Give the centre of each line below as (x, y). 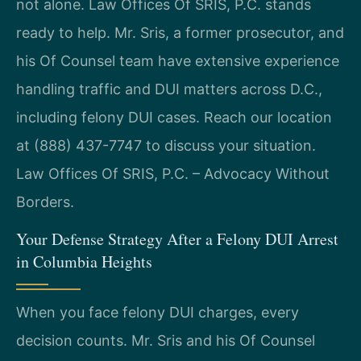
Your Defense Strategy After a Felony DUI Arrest (177, 239)
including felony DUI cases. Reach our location (174, 118)
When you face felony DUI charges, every (158, 312)
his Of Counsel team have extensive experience (178, 61)
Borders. (45, 202)
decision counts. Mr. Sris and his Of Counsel (166, 340)
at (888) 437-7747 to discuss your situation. (166, 146)
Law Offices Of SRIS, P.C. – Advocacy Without (173, 174)
